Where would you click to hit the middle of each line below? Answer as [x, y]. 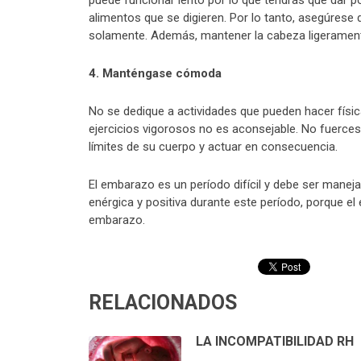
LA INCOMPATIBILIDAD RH [275, 342]
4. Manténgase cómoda [155, 74]
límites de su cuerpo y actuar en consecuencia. [213, 147]
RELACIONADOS [163, 303]
